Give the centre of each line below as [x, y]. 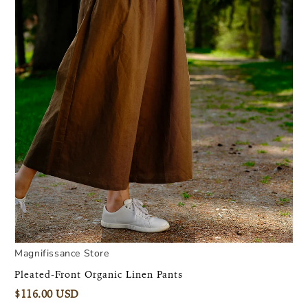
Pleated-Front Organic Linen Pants [99, 275]
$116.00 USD [47, 295]
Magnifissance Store [62, 254]
